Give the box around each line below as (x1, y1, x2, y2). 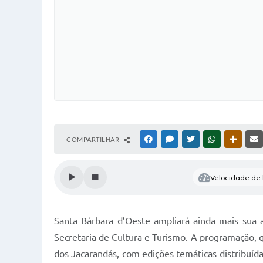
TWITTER (197, 136, 224, 143)
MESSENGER (176, 136, 213, 143)
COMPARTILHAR (66, 136, 121, 143)
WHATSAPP (218, 136, 252, 143)
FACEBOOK (154, 136, 188, 143)
